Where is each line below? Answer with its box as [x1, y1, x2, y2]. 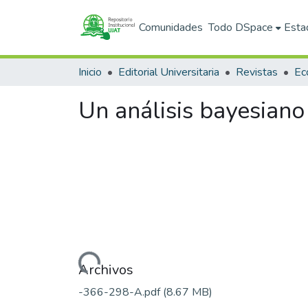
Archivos [78, 260, 133, 279]
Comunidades [139, 20, 203, 35]
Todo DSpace [208, 20, 274, 35]
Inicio [78, 65, 102, 80]
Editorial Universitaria [118, 65, 219, 80]
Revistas [236, 65, 278, 80]
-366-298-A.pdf [78, 284, 163, 300]
